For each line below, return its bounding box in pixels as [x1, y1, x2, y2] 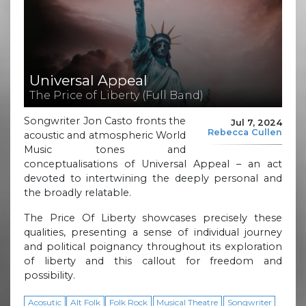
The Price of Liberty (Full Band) [29, 89, 204, 102]
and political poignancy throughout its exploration [24, 240, 282, 253]
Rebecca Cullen [208, 127, 282, 138]
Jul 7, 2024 [231, 117, 282, 128]
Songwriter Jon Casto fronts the [24, 114, 186, 127]
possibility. [24, 268, 75, 281]
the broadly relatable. [24, 186, 131, 199]
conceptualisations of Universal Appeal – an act [24, 157, 282, 170]
